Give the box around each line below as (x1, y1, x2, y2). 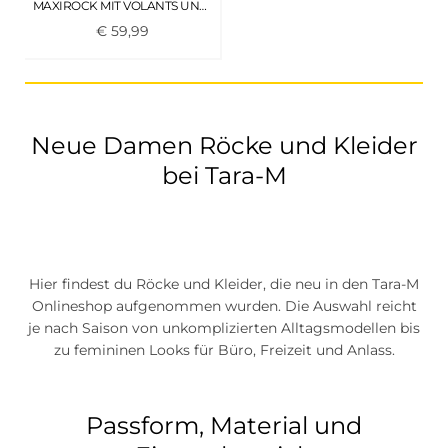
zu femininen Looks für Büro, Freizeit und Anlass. (53, 340, 395, 359)
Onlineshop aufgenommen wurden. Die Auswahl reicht (31, 296, 417, 315)
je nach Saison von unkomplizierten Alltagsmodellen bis (28, 318, 420, 337)
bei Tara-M (161, 160, 287, 190)
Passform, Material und (86, 410, 362, 440)
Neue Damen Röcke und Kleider (30, 130, 418, 160)
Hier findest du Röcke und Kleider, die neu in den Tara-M (29, 274, 419, 293)
